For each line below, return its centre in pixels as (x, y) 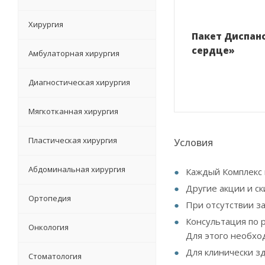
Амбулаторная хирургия (74, 53)
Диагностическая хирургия (79, 82)
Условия (193, 142)
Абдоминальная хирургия (77, 169)
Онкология (49, 227)
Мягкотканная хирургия (73, 111)
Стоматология (55, 256)
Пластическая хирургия (73, 140)
